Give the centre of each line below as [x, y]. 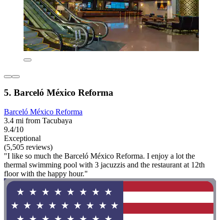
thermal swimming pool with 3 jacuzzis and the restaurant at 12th [104, 165]
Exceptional [22, 138]
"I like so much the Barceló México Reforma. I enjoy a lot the [99, 156]
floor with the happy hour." [46, 173]
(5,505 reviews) [28, 147]
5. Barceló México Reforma [59, 93]
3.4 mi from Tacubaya [38, 120]
